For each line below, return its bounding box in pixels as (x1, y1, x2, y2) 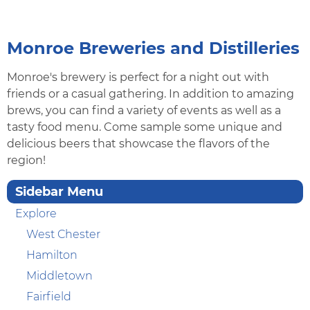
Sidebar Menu (15, 184, 103, 200)
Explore (15, 207, 57, 221)
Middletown (26, 269, 93, 283)
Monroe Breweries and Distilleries (7, 38, 300, 59)
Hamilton (26, 248, 77, 262)
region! (7, 154, 46, 167)
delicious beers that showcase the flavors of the (7, 137, 270, 151)
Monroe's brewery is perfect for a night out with (7, 71, 269, 84)
